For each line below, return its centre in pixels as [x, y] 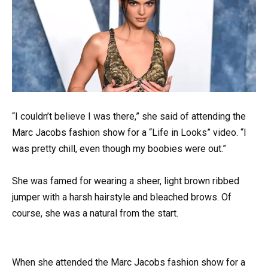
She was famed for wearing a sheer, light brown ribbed [126, 181]
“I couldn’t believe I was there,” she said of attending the [129, 117]
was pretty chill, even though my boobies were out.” [119, 149]
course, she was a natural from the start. [95, 214]
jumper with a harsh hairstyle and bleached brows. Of [122, 197]
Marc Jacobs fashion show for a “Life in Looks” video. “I [129, 133]
